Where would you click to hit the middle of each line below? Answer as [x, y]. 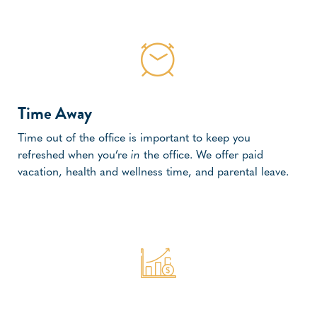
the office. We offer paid [202, 156]
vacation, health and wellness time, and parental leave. [155, 173]
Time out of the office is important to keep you [134, 139]
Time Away [55, 114]
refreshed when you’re [74, 156]
